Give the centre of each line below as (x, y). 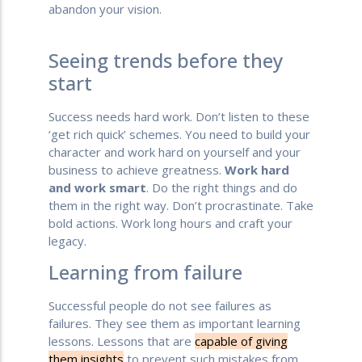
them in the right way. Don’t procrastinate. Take (181, 205)
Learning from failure (145, 272)
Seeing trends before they (166, 60)
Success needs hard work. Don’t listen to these (179, 116)
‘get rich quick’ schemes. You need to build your (179, 134)
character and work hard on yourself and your (175, 152)
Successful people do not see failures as (160, 306)
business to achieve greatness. (137, 169)
